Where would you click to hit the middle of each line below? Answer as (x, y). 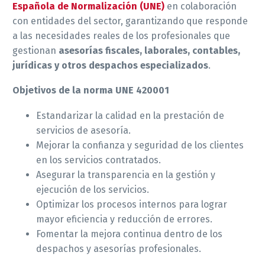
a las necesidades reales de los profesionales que (121, 35)
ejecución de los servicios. (93, 189)
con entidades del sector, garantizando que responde (130, 21)
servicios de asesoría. (83, 130)
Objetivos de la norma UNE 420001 (91, 91)
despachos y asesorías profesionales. (119, 248)
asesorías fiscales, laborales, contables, (149, 50)
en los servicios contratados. (98, 160)
